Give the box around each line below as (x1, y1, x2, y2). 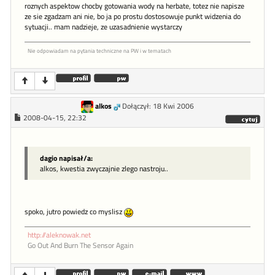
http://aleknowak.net (28, 230, 91, 241)
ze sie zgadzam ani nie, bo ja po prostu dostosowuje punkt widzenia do (25, 11, 241, 22)
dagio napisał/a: (40, 152, 93, 165)
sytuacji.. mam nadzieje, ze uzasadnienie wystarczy (25, 21, 182, 33)
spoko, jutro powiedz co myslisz (25, 206, 124, 218)
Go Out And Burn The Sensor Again (28, 240, 133, 252)
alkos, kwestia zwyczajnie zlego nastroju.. (40, 163, 168, 175)
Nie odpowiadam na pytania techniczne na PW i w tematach (28, 47, 171, 55)
